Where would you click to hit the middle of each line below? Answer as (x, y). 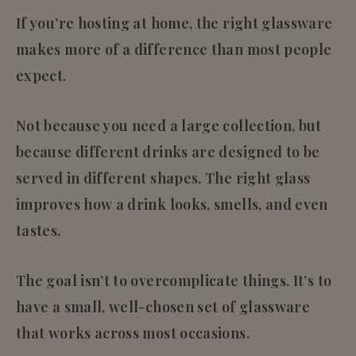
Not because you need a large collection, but (169, 125)
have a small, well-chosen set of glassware (163, 306)
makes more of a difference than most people (174, 49)
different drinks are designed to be (197, 151)
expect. (41, 75)
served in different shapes (107, 178)
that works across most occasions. (133, 333)
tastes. (39, 230)
